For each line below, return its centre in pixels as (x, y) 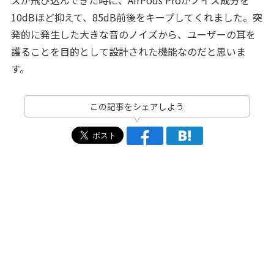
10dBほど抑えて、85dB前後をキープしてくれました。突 (136, 17)
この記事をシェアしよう (137, 106)
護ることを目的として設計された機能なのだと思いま (128, 51)
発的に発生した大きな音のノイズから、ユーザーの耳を (133, 34)
